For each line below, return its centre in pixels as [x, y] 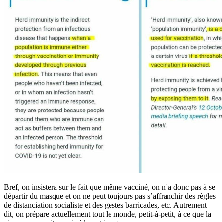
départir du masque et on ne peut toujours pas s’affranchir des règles [110, 196]
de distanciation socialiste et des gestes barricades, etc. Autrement [105, 205]
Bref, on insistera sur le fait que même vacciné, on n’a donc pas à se [110, 187]
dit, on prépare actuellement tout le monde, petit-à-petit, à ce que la [108, 214]
